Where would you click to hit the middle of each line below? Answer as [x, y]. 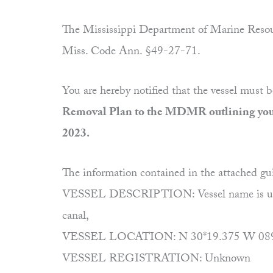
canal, [76, 217]
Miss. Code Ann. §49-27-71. [131, 53]
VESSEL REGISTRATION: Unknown [156, 260]
